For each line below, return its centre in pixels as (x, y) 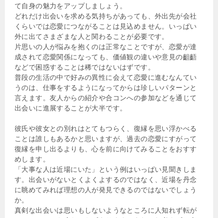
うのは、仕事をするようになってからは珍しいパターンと (106, 87)
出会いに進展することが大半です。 (71, 108)
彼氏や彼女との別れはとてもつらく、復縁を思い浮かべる (106, 128)
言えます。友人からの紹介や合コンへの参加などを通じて (106, 98)
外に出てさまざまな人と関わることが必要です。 (92, 36)
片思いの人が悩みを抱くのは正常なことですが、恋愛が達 (106, 46)
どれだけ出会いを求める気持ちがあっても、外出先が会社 (106, 16)
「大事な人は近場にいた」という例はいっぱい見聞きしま (106, 169)
